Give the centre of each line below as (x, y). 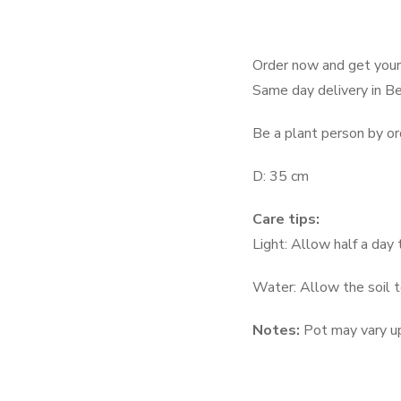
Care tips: (286, 220)
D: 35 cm (281, 177)
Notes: (278, 331)
